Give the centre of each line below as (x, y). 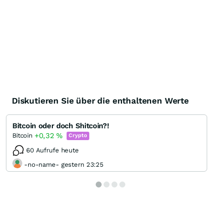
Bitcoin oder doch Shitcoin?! (61, 126)
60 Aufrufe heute (53, 150)
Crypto (78, 135)
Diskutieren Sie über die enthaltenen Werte (100, 101)
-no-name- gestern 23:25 (64, 164)
